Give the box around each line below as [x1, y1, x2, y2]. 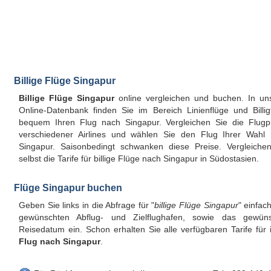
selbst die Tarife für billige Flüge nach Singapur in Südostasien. [19, 154, 259, 163]
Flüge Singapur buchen [14, 182, 122, 193]
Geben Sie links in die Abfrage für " [19, 201, 155, 210]
